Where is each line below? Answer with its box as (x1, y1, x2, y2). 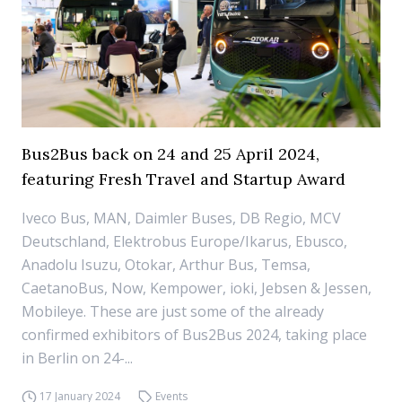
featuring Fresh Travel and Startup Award (22, 169, 345, 189)
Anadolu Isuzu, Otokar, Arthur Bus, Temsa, (22, 255, 310, 275)
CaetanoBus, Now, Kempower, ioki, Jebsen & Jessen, (22, 278, 371, 298)
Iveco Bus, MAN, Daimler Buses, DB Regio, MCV (22, 208, 341, 228)
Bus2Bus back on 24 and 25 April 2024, (22, 144, 319, 164)
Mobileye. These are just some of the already (22, 301, 324, 321)
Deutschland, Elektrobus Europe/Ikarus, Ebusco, (22, 232, 347, 251)
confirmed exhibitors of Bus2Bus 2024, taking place (22, 325, 367, 345)
